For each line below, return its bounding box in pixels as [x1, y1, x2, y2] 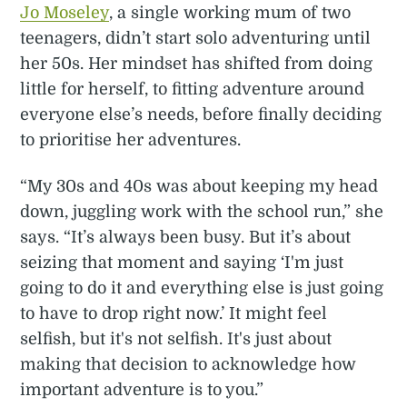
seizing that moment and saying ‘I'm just [20, 253, 344, 273]
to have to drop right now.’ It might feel [20, 304, 328, 323]
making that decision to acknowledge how [20, 355, 357, 374]
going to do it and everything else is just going [20, 279, 384, 298]
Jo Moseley [20, 4, 110, 23]
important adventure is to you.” [20, 381, 264, 400]
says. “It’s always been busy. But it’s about [20, 228, 352, 247]
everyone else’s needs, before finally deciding [20, 105, 382, 124]
